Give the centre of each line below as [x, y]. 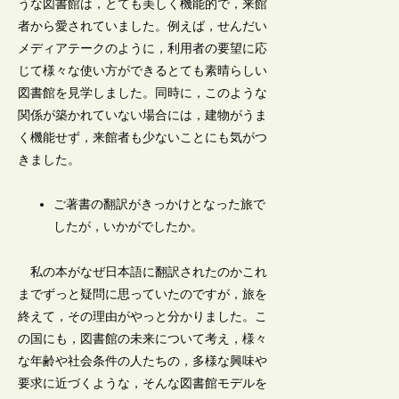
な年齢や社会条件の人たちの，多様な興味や [143, 361]
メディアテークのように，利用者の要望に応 [143, 49]
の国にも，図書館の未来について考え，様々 [143, 338]
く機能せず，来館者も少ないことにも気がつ [143, 138]
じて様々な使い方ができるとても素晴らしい [143, 71]
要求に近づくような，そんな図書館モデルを [143, 383]
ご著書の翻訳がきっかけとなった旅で [160, 205]
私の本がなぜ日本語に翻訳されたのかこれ [143, 272]
